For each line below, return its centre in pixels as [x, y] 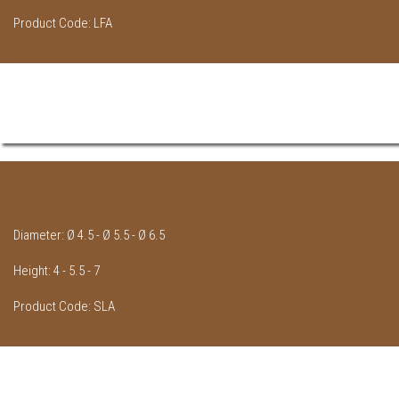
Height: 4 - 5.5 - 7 [57, 271]
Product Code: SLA [64, 307]
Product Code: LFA [63, 24]
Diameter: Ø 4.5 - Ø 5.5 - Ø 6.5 [89, 236]
